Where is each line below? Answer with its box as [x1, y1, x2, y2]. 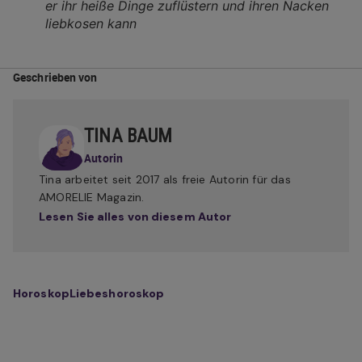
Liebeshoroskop [69, 286, 165, 301]
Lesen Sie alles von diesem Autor [39, 209, 232, 225]
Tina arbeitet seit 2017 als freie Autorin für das [39, 172, 291, 187]
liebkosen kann [45, 15, 137, 32]
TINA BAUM [84, 125, 173, 147]
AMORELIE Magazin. [39, 190, 145, 205]
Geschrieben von [13, 69, 98, 85]
